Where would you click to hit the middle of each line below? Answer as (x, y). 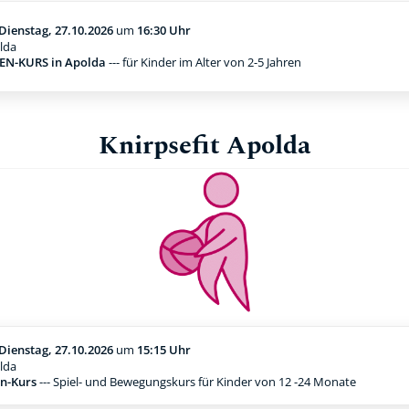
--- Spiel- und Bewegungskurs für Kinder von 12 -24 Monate (196, 381)
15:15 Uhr (164, 349)
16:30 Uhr (164, 31)
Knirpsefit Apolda (204, 145)
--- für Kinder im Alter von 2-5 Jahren (204, 63)
